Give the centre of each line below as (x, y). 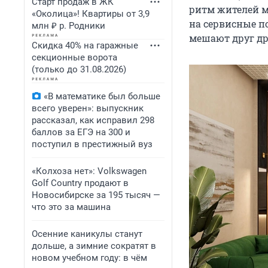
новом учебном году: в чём (89, 258)
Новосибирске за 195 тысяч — (96, 195)
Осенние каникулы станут (87, 234)
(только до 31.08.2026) (79, 69)
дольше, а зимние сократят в (94, 246)
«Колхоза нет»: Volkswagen (89, 171)
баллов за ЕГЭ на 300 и (81, 132)
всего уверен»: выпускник (88, 108)
